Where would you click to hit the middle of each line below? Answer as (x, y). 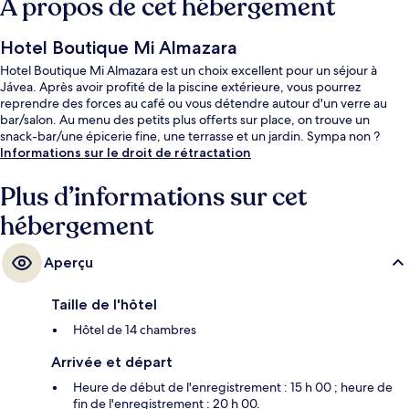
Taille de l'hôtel (104, 305)
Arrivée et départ (112, 362)
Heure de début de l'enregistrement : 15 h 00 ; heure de (233, 388)
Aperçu (68, 263)
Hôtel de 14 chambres (135, 330)
